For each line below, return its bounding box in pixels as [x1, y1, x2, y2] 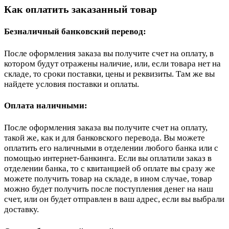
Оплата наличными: [4, 101, 87, 111]
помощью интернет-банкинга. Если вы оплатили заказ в [4, 153, 212, 163]
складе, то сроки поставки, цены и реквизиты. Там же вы [4, 68, 215, 79]
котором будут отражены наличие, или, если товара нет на [4, 58, 221, 68]
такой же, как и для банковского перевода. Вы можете [4, 132, 205, 143]
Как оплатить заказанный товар [4, 3, 157, 15]
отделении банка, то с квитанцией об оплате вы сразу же [4, 163, 215, 173]
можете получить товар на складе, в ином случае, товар [4, 173, 212, 184]
